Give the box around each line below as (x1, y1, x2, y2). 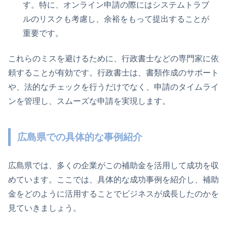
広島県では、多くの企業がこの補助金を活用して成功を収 (8, 161, 219, 170)
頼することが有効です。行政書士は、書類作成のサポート (8, 68, 219, 78)
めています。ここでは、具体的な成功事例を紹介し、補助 (8, 175, 219, 184)
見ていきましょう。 (8, 203, 81, 212)
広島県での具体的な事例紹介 (17, 131, 143, 142)
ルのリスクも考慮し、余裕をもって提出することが (23, 14, 210, 23)
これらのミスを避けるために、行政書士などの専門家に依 (8, 54, 219, 63)
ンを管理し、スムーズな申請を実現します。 (8, 97, 170, 106)
